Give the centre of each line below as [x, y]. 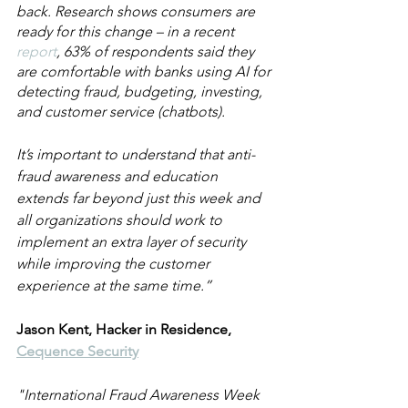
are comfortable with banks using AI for [145, 71]
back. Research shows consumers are [138, 11]
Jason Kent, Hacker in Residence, [126, 329]
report [36, 51]
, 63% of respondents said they [157, 51]
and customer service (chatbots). [121, 112]
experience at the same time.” [114, 286]
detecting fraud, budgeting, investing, [141, 92]
